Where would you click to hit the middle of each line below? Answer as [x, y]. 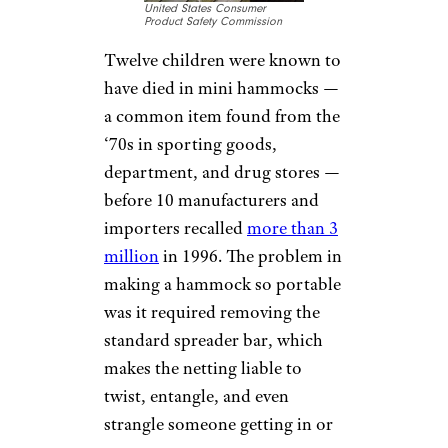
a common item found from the [222, 116]
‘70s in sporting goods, [190, 144]
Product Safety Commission [213, 22]
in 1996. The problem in [250, 256]
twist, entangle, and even [196, 396]
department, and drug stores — [222, 172]
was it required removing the [212, 312]
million [131, 256]
